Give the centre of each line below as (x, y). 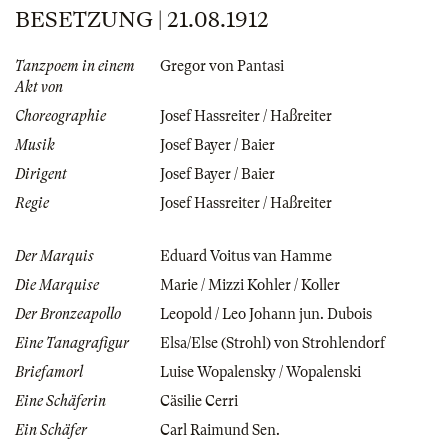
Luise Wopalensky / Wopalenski (260, 371)
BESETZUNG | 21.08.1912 (142, 19)
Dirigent (41, 173)
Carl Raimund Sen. (220, 429)
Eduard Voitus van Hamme (246, 255)
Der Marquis (54, 255)
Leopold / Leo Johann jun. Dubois (266, 313)
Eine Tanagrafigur (72, 342)
